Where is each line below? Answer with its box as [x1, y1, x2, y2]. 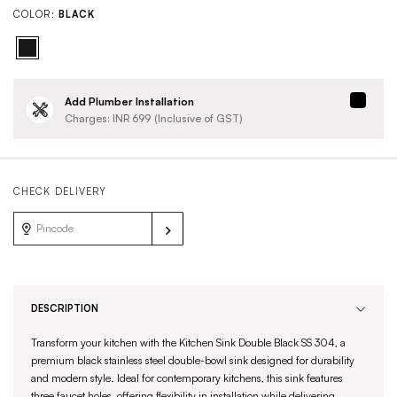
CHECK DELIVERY [13, 185, 107, 198]
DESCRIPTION [31, 302, 98, 315]
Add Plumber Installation [65, 95, 194, 108]
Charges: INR [65, 112, 130, 125]
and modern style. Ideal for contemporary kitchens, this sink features [31, 371, 343, 385]
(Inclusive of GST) [154, 112, 245, 125]
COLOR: [13, 8, 55, 20]
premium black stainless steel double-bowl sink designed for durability [31, 354, 354, 367]
